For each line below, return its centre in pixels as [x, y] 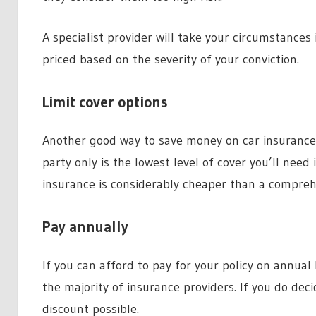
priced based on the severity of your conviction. [170, 59]
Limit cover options [105, 102]
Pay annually [85, 227]
